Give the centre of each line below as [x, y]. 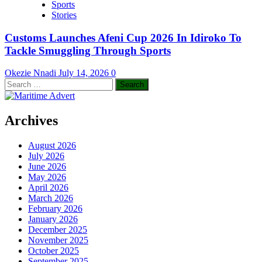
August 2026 [52, 146]
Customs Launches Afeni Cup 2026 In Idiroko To [123, 37]
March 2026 [51, 198]
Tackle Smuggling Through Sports [88, 50]
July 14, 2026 [85, 73]
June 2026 [47, 167]
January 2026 [53, 219]
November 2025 [58, 240]
